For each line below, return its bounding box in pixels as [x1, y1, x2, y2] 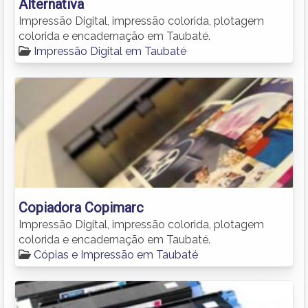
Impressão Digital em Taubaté [34, 44, 186, 58]
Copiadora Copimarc [19, 199, 144, 216]
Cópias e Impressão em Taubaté [34, 247, 198, 261]
